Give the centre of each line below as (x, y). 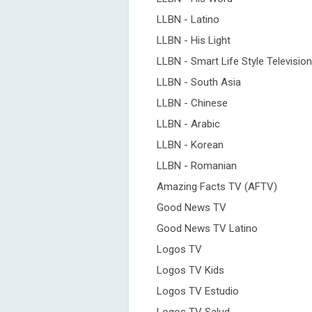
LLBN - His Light (194, 40)
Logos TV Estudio (198, 291)
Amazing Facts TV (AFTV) (217, 187)
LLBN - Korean (190, 145)
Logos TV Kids (190, 270)
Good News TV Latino (207, 228)
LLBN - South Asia (199, 82)
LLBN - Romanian (197, 166)
